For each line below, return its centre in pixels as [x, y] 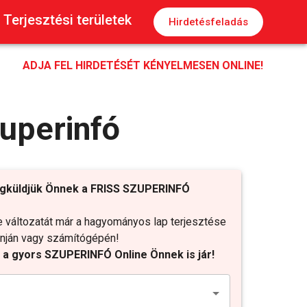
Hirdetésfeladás [208, 22]
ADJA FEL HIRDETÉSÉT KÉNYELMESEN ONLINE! [143, 65]
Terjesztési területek [67, 20]
